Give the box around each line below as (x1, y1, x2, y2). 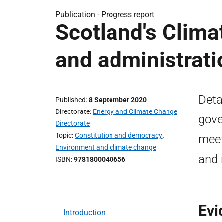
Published (55, 96, 86, 104)
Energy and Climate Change (93, 108, 177, 115)
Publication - (55, 10, 101, 19)
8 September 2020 (89, 96, 147, 104)
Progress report (101, 10, 154, 19)
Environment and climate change (55, 143, 156, 151)
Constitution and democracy (75, 131, 162, 139)
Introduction (63, 208, 106, 217)
